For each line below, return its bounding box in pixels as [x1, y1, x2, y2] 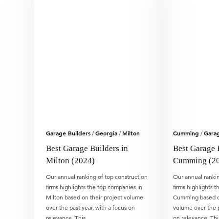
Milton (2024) [46, 156, 95, 165]
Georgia [95, 129, 117, 137]
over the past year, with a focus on [46, 204, 135, 211]
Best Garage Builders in [46, 144, 128, 153]
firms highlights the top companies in [46, 183, 142, 191]
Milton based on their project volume [46, 194, 143, 201]
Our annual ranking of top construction [46, 173, 148, 180]
